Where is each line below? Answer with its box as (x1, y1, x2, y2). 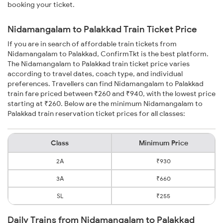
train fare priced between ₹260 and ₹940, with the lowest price (7, 89, 216, 99)
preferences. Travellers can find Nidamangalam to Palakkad (7, 79, 204, 89)
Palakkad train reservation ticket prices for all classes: (7, 109, 185, 118)
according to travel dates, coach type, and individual (7, 69, 183, 79)
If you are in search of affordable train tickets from (7, 39, 177, 49)
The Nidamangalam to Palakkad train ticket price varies (7, 59, 190, 69)
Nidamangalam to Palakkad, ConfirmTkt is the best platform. (7, 49, 209, 59)
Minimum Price (138, 138, 188, 148)
